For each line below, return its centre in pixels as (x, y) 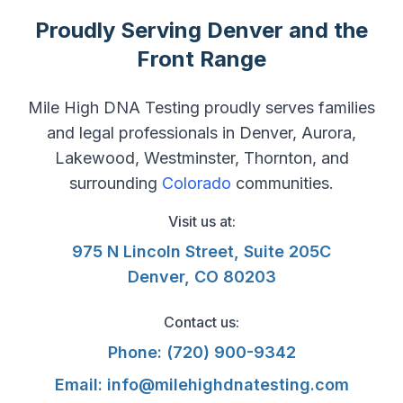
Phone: (134, 353)
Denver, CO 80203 (201, 277)
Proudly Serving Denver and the (201, 31)
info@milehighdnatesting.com (228, 385)
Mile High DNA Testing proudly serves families (201, 108)
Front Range (201, 59)
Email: (78, 385)
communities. (282, 184)
